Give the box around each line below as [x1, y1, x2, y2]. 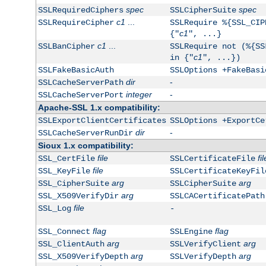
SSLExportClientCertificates [37, 116, 166, 126]
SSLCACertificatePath [169, 191, 265, 201]
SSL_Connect [37, 227, 90, 237]
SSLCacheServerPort [37, 90, 123, 100]
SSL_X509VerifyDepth [37, 252, 128, 262]
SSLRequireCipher [37, 18, 114, 28]
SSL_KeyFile [37, 166, 90, 176]
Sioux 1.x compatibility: [37, 141, 134, 151]
